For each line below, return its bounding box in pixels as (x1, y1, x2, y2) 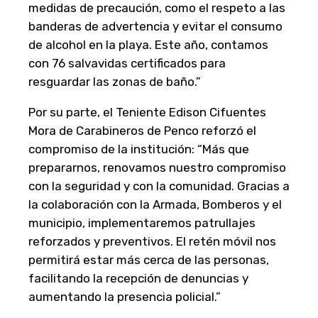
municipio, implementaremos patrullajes (28, 215, 256, 230)
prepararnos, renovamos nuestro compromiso (28, 160, 286, 175)
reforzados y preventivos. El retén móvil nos (28, 234, 276, 248)
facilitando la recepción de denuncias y (28, 270, 248, 285)
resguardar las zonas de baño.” (28, 74, 201, 89)
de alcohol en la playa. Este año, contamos (28, 37, 268, 52)
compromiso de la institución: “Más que (28, 141, 249, 156)
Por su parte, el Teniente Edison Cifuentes (28, 104, 266, 119)
